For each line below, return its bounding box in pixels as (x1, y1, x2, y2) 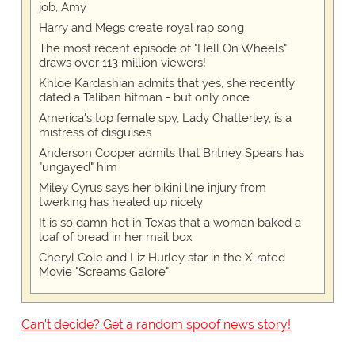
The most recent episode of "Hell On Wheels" (38, 41, 287, 56)
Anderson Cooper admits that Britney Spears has (38, 146, 304, 161)
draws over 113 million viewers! (38, 55, 206, 71)
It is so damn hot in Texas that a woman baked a (38, 216, 301, 231)
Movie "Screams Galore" (38, 265, 169, 280)
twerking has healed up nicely (38, 195, 203, 210)
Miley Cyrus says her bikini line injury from (38, 181, 266, 196)
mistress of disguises (38, 125, 151, 140)
